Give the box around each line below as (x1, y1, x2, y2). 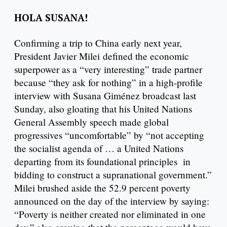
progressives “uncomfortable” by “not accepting (14, 129, 204, 142)
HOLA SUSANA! (14, 11, 88, 24)
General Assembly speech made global (14, 116, 169, 129)
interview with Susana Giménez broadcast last (14, 89, 196, 102)
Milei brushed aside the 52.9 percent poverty (14, 181, 191, 195)
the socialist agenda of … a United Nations (14, 142, 183, 155)
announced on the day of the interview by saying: (14, 195, 209, 208)
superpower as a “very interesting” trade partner (14, 63, 202, 76)
